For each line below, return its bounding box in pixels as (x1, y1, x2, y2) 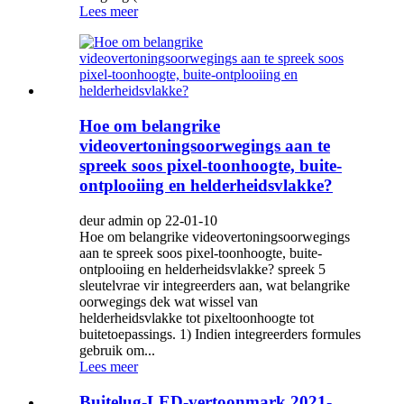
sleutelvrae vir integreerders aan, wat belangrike (79, 277, 350, 293)
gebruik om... (79, 342, 155, 358)
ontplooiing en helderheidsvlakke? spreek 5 (79, 261, 326, 277)
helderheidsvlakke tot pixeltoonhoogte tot (79, 309, 314, 326)
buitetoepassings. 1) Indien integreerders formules (79, 326, 361, 342)
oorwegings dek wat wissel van (79, 293, 258, 309)
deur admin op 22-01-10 (79, 212, 217, 228)
